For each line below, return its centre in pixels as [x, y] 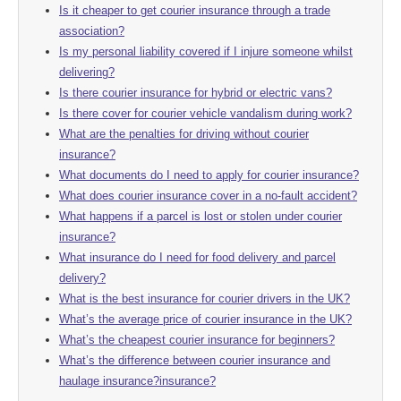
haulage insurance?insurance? [137, 380]
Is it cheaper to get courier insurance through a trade [195, 10]
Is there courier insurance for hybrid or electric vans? [196, 92]
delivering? [87, 72]
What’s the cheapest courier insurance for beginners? [197, 339]
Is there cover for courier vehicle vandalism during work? [205, 113]
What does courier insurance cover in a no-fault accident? [208, 195]
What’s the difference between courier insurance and [195, 360]
